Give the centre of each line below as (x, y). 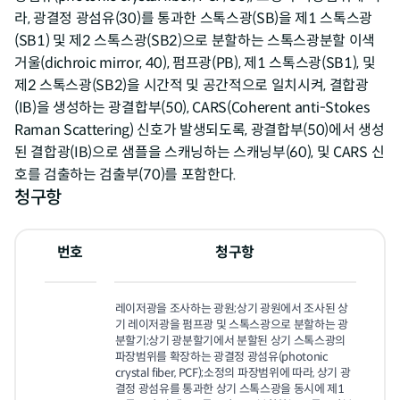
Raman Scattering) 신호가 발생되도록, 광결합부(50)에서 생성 (200, 129)
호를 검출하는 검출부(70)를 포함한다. (125, 174)
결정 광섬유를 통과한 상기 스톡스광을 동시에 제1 (229, 389)
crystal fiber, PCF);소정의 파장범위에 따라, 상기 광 (233, 373)
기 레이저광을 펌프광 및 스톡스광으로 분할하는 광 (231, 325)
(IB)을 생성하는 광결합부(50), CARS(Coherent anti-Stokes (192, 107)
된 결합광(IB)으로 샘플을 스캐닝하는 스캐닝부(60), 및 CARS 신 (200, 152)
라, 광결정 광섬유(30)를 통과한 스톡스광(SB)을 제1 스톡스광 (194, 18)
